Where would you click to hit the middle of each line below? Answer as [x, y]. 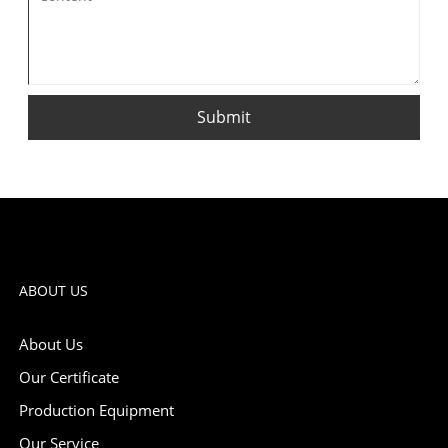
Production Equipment [96, 409]
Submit [224, 116]
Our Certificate [68, 376]
